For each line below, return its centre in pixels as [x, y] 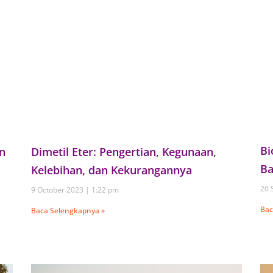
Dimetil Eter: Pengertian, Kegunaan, [123, 151]
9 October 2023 [58, 190]
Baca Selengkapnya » [68, 210]
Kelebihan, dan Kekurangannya [111, 170]
